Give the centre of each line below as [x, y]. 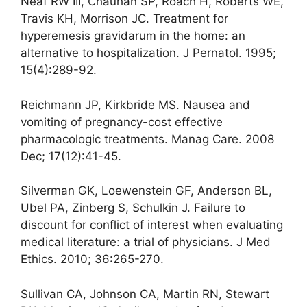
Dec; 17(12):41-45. [71, 156]
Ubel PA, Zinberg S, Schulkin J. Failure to [133, 208]
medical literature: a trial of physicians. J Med [146, 242]
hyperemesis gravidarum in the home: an [133, 36]
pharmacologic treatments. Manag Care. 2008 [147, 139]
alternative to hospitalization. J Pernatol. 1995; [148, 53]
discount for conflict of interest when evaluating [152, 225]
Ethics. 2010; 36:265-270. [92, 259]
